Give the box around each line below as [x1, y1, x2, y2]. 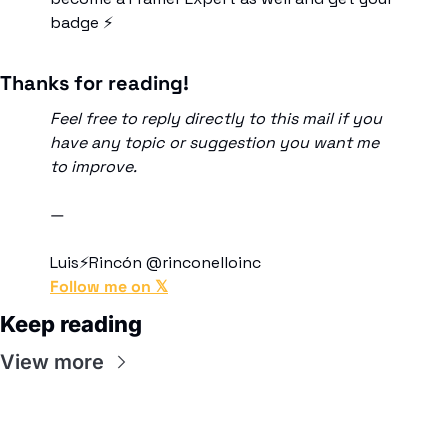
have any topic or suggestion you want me [50, 131, 379, 153]
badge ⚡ [50, 11, 113, 33]
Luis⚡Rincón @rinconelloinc [50, 251, 261, 273]
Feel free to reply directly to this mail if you [50, 107, 382, 129]
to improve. [50, 155, 140, 177]
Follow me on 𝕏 [50, 275, 168, 297]
